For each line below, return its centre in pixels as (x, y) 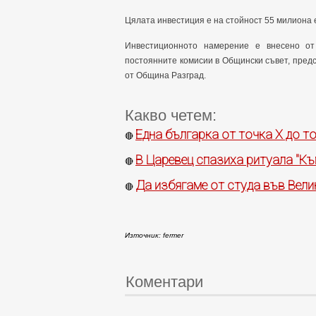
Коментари (164, 282)
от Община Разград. (166, 75)
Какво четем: (171, 115)
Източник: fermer (154, 235)
